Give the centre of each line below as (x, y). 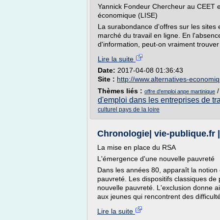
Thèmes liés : (121, 91)
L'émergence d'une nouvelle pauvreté (156, 159)
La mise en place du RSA (137, 147)
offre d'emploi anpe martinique (180, 91)
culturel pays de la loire (129, 110)
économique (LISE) (128, 15)
